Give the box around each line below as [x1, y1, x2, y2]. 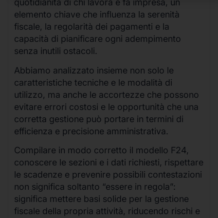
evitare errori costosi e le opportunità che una [14, 101, 199, 112]
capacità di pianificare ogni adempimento [14, 34, 181, 44]
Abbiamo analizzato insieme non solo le [14, 65, 174, 75]
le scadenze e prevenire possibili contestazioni [14, 169, 202, 180]
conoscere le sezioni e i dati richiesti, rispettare [14, 157, 203, 168]
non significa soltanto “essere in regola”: [14, 182, 176, 192]
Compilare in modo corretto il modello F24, [14, 145, 189, 156]
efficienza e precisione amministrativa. [14, 126, 168, 136]
